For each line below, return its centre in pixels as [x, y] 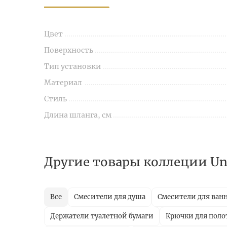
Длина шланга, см [78, 115]
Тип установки [72, 67]
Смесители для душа [110, 197]
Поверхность [69, 50]
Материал [63, 83]
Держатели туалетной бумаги [102, 216]
